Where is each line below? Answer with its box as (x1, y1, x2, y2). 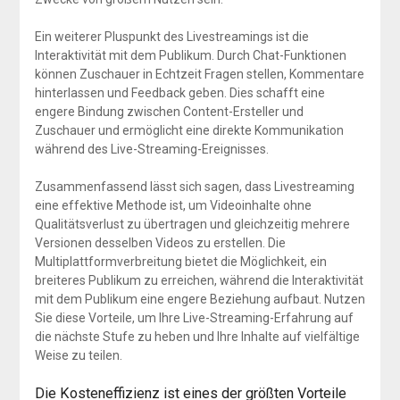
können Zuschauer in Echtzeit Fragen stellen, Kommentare (34, 66, 364, 81)
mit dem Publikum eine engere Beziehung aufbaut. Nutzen (34, 291, 365, 306)
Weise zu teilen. (34, 347, 122, 362)
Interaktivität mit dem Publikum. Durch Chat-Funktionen (34, 47, 346, 62)
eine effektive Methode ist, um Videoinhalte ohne (34, 197, 312, 212)
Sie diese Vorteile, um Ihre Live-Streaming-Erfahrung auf (34, 310, 354, 325)
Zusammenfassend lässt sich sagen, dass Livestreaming (34, 179, 354, 194)
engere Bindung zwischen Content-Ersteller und (34, 104, 304, 119)
